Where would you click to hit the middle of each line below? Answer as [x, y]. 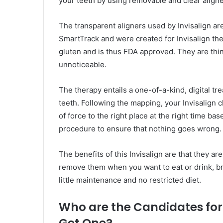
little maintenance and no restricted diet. [130, 180]
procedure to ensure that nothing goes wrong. [140, 128]
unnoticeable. [83, 64]
